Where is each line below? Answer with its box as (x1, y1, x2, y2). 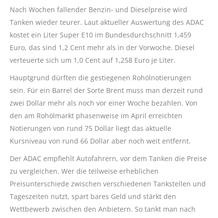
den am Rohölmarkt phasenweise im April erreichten (10, 111, 182, 121)
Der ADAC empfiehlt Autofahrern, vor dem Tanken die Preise (10, 154, 207, 163)
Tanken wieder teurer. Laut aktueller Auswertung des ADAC (10, 18, 204, 27)
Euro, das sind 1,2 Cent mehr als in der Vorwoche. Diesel (10, 43, 195, 53)
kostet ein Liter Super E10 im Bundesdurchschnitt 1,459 (10, 30, 191, 40)
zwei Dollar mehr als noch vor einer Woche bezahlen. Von (10, 98, 198, 108)
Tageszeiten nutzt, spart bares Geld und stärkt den (10, 192, 176, 201)
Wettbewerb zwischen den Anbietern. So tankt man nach (10, 204, 196, 214)
